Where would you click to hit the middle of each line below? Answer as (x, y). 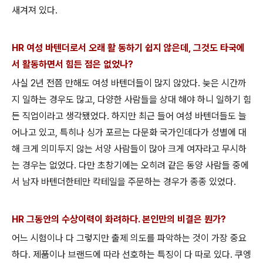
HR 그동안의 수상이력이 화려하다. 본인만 (89, 220)
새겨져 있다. (35, 11)
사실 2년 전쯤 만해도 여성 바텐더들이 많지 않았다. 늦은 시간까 (129, 83)
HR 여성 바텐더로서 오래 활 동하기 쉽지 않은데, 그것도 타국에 (128, 48)
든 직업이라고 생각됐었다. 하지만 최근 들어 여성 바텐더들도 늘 (129, 116)
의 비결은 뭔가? (198, 220)
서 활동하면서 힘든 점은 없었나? (74, 65)
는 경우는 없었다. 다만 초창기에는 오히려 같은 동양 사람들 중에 (130, 166)
